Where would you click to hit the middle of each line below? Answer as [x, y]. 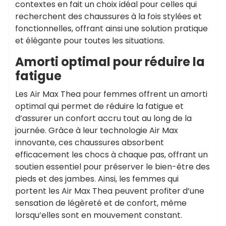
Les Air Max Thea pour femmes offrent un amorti [111, 94]
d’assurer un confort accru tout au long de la [103, 118]
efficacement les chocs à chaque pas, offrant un [111, 155]
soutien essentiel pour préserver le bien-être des [112, 167]
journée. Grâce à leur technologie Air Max [97, 130]
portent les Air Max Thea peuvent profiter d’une [110, 191]
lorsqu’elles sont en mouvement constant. [99, 215]
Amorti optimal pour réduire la [110, 62]
